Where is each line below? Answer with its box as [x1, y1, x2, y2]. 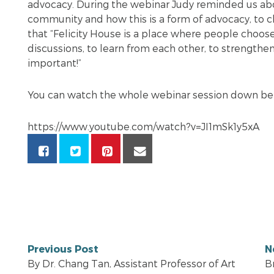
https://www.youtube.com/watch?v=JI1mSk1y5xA [28, 120, 259, 132]
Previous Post [28, 242, 98, 254]
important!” [28, 56, 81, 68]
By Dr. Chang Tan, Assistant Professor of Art [28, 257, 235, 269]
